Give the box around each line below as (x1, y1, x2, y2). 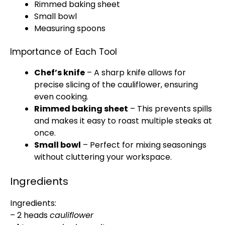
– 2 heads (10, 209, 50, 221)
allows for (146, 67, 186, 78)
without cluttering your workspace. (34, 151, 172, 163)
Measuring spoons (34, 23, 105, 34)
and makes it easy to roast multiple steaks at (34, 115, 212, 127)
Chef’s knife (34, 67, 85, 78)
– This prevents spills (128, 103, 212, 115)
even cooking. (34, 91, 88, 102)
